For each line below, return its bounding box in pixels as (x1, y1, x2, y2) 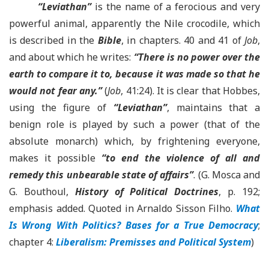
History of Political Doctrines (74, 185, 219, 198)
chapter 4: (9, 235, 56, 249)
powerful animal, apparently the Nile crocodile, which (9, 17, 260, 30)
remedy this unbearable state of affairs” (9, 168, 194, 181)
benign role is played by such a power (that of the (9, 118, 260, 131)
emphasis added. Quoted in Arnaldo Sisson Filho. (9, 202, 236, 215)
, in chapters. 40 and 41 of (121, 34, 245, 47)
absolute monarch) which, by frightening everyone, (9, 134, 260, 148)
